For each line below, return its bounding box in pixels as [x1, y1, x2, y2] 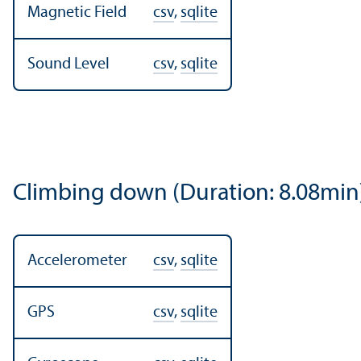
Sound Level [27, 56, 110, 73]
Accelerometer [27, 252, 127, 269]
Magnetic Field [27, 4, 127, 21]
